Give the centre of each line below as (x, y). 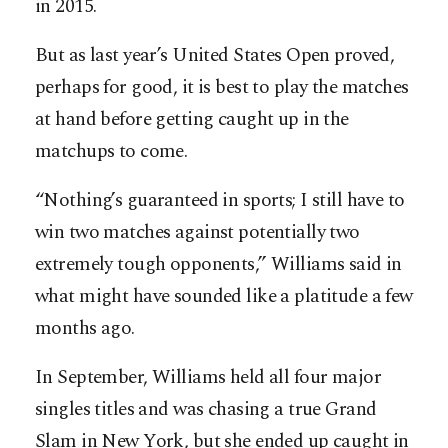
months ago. (85, 329)
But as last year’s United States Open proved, (215, 56)
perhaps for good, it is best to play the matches (222, 88)
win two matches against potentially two (197, 233)
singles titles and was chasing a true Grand (206, 410)
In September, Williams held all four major (208, 378)
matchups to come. (111, 152)
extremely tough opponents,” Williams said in (218, 265)
